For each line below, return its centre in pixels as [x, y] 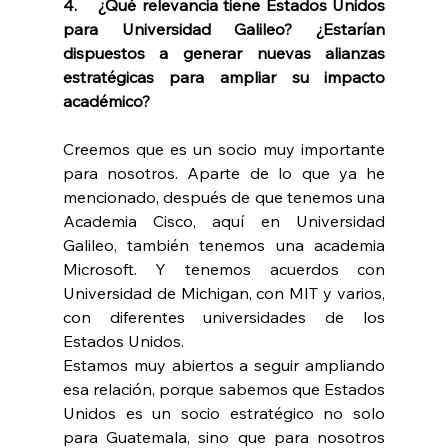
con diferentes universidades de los [224, 317]
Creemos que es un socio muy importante [224, 149]
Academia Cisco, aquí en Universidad [224, 221]
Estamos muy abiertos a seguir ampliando [224, 365]
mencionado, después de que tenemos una [224, 197]
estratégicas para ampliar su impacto [224, 77]
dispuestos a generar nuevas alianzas [224, 53]
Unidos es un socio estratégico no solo [224, 413]
